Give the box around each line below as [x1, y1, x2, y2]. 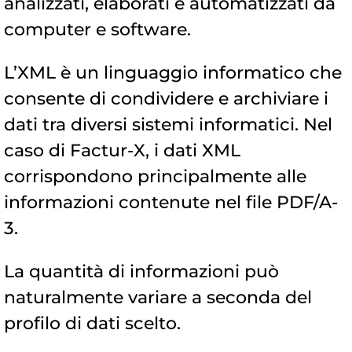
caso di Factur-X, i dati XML [4, 140, 240, 162]
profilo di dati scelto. [4, 313, 181, 335]
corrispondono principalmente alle [4, 166, 306, 188]
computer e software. [4, 19, 191, 41]
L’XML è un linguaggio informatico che [4, 62, 342, 84]
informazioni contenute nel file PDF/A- [4, 192, 338, 214]
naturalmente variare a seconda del [4, 287, 312, 309]
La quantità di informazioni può [4, 261, 279, 283]
